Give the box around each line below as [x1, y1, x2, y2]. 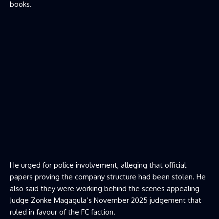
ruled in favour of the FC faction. [10, 207, 115, 217]
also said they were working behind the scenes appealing [10, 184, 199, 194]
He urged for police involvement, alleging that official [10, 160, 186, 170]
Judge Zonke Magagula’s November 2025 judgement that [10, 196, 201, 205]
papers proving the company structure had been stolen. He [10, 172, 206, 182]
